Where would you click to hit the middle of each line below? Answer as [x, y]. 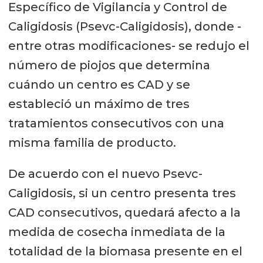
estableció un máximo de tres [99, 104]
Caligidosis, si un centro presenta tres [122, 193]
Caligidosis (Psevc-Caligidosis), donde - [124, 26]
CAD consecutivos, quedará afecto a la [124, 212]
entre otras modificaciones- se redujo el [129, 45]
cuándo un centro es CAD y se [99, 84]
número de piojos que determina [109, 65]
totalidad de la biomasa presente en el [125, 251]
